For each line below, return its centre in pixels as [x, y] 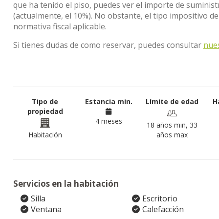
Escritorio [160, 198]
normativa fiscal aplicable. [60, 26]
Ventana [46, 209]
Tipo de [45, 101]
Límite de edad [172, 101]
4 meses [109, 121]
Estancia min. [109, 101]
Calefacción [163, 209]
